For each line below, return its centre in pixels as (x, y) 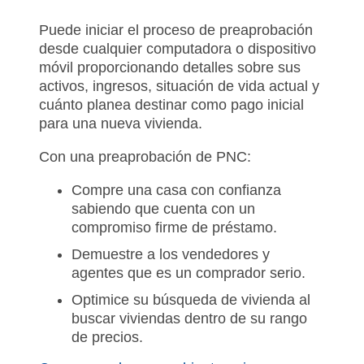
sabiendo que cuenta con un (163, 208)
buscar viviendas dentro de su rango (189, 318)
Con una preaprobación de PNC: (145, 156)
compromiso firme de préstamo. (176, 227)
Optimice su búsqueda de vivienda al (191, 299)
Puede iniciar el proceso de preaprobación (176, 30)
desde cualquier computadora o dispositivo (178, 48)
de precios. (107, 337)
